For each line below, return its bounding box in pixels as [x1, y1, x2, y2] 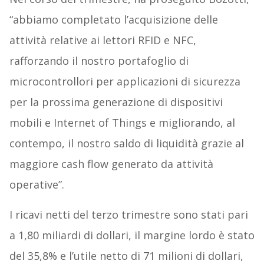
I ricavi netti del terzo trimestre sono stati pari [9, 207, 248, 222]
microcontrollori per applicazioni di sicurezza [9, 74, 240, 89]
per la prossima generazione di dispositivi [9, 95, 223, 110]
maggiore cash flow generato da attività [9, 157, 213, 171]
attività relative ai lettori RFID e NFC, [9, 33, 196, 48]
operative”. [9, 177, 64, 192]
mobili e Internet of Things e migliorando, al [9, 115, 235, 130]
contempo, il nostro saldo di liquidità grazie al [9, 136, 244, 151]
